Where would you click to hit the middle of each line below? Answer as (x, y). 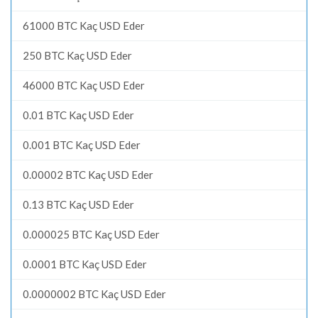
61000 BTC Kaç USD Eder (84, 25)
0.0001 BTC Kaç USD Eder (85, 264)
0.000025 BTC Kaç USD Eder (91, 234)
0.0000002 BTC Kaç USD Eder (94, 294)
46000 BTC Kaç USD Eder (84, 85)
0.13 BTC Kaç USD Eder (78, 204)
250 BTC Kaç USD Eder (77, 55)
